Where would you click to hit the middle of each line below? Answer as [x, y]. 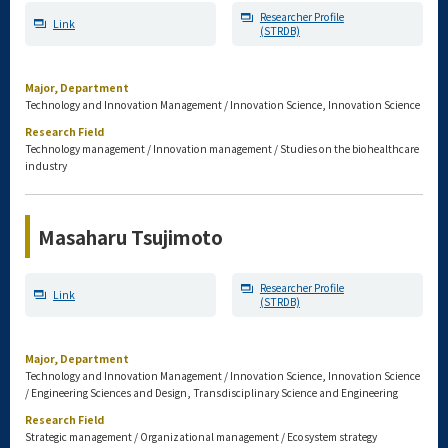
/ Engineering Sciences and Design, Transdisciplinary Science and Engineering [211, 392]
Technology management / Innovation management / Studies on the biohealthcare [222, 148]
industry [46, 165]
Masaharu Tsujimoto [130, 236]
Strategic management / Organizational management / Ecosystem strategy [201, 436]
